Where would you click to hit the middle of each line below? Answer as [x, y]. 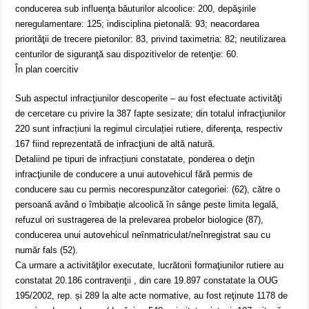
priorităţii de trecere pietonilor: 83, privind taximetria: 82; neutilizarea [151, 39]
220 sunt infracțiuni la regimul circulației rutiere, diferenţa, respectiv [149, 129]
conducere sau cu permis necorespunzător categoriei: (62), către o [148, 190]
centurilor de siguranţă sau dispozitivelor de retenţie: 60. [127, 54]
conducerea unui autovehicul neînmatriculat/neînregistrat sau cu [143, 235]
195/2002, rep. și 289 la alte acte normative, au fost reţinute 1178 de [152, 296]
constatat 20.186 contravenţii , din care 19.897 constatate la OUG [147, 281]
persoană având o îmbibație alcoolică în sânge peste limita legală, [147, 205]
